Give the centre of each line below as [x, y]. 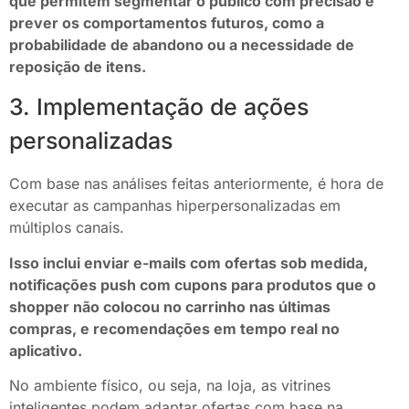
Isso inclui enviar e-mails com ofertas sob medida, [189, 262]
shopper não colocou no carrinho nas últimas [170, 306]
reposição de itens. [78, 66]
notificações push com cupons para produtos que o [193, 284]
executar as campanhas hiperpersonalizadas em [175, 206]
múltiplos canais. [69, 228]
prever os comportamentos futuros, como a [167, 22]
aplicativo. [47, 350]
